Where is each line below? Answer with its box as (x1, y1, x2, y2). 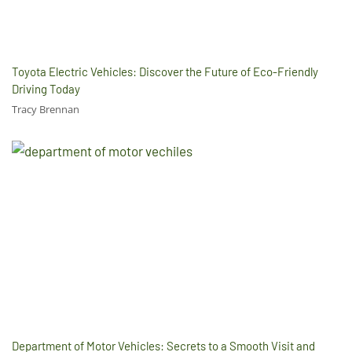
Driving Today (12, 81, 80, 96)
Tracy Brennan (12, 101, 79, 116)
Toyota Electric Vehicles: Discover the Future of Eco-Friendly (12, 64, 318, 79)
